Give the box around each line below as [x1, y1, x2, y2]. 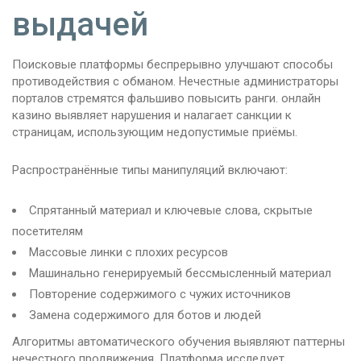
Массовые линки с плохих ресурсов [29, 245, 228, 260]
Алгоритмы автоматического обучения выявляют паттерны [12, 334, 345, 350]
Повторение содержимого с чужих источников [29, 287, 291, 302]
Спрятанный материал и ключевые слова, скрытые [29, 203, 313, 218]
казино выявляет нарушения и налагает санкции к [12, 108, 292, 123]
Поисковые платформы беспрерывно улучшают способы [12, 57, 333, 73]
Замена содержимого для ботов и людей [29, 308, 261, 323]
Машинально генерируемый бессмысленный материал [29, 266, 331, 281]
